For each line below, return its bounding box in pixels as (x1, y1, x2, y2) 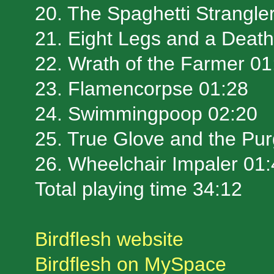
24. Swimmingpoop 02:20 (35, 103, 257, 125)
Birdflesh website (35, 228, 183, 251)
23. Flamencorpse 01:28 (35, 78, 248, 100)
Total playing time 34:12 (35, 178, 242, 201)
